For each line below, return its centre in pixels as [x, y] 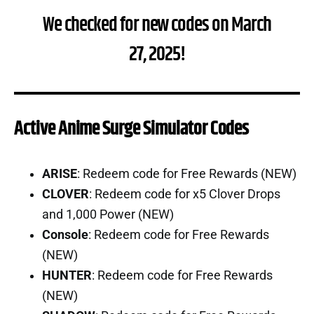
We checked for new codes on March [157, 25]
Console [65, 234]
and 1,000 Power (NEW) [108, 214]
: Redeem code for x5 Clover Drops [185, 194]
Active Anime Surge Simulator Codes [132, 129]
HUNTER [67, 275]
